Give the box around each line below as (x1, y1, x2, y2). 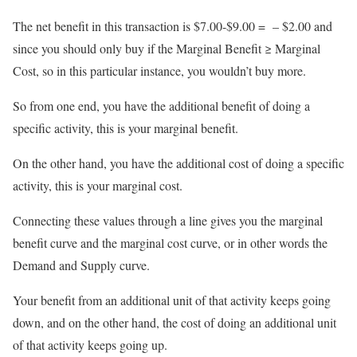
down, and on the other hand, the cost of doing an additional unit (13, 314, 336, 331)
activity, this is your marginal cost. (13, 177, 182, 194)
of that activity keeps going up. (13, 336, 167, 354)
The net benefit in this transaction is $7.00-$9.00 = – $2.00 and (13, 18, 332, 35)
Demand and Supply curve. (13, 257, 150, 274)
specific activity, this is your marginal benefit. (13, 120, 238, 137)
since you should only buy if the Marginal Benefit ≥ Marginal (13, 40, 320, 57)
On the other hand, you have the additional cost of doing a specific (13, 155, 344, 172)
